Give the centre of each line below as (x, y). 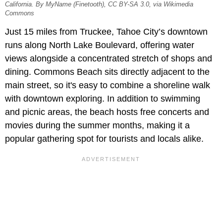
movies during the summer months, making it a (97, 125)
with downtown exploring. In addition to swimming (103, 98)
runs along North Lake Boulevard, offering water (100, 45)
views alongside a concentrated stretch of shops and (109, 58)
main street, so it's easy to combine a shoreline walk (108, 85)
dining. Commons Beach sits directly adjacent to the (107, 72)
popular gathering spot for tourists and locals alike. (104, 139)
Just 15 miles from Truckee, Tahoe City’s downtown (106, 31)
